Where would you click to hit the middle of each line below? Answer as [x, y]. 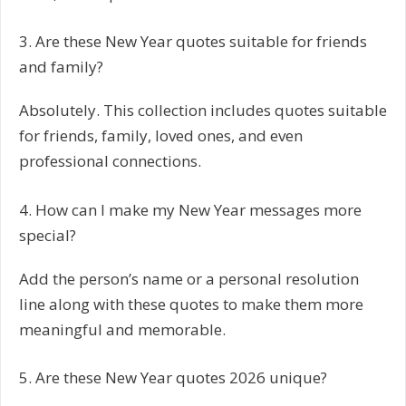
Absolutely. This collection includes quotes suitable [203, 111]
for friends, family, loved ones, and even [161, 136]
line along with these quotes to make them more [191, 304]
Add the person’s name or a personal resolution [189, 278]
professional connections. [110, 161]
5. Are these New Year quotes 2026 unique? [173, 378]
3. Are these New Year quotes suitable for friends [193, 42]
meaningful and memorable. [122, 329]
